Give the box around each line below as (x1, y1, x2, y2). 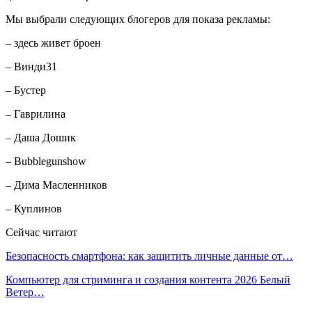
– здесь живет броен (6, 36, 101, 49)
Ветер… (6, 286, 45, 298)
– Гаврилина (6, 107, 65, 120)
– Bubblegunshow (6, 155, 86, 167)
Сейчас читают (6, 226, 77, 238)
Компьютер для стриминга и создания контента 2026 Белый (6, 273, 290, 286)
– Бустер (6, 84, 46, 96)
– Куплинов (6, 202, 62, 214)
